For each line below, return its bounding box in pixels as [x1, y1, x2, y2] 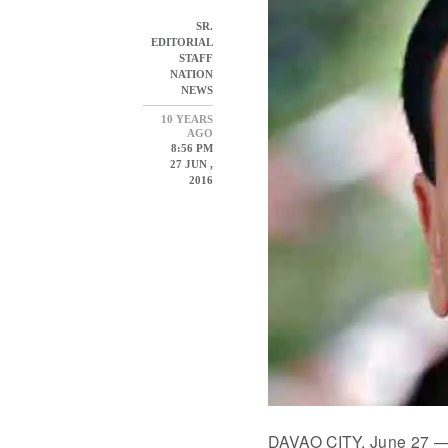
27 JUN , [167, 158, 214, 171]
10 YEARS [161, 113, 214, 126]
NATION [170, 68, 214, 81]
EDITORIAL [151, 36, 214, 49]
